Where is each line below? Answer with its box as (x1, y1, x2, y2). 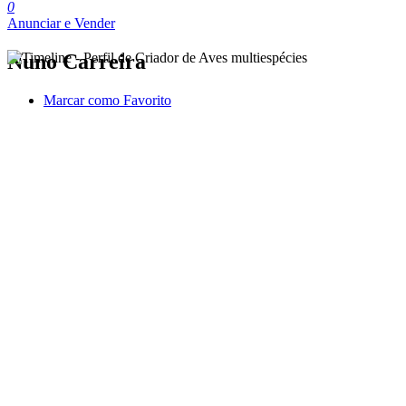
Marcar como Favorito (43, 92, 171, 108)
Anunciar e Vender (7, 15, 115, 31)
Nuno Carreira (7, 49, 146, 73)
